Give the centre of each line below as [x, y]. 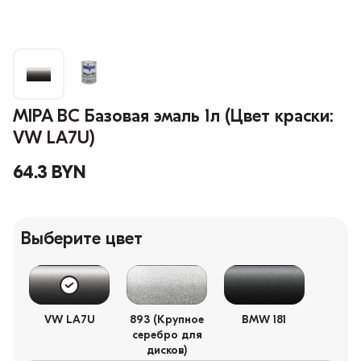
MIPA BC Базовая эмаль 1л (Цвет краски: [173, 118]
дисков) [167, 351]
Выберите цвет [82, 240]
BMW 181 [264, 321]
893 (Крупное [167, 321]
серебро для [167, 336]
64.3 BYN [49, 174]
